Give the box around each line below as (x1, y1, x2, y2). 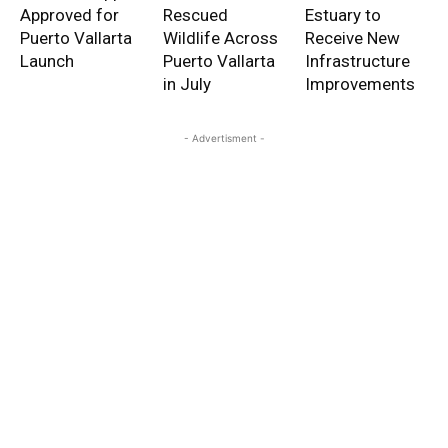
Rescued (162, 4, 228, 25)
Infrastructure (305, 50, 411, 71)
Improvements (305, 73, 416, 94)
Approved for (20, 4, 119, 25)
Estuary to (305, 4, 382, 25)
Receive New (305, 27, 401, 48)
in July (162, 73, 211, 94)
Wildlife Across (162, 27, 278, 48)
